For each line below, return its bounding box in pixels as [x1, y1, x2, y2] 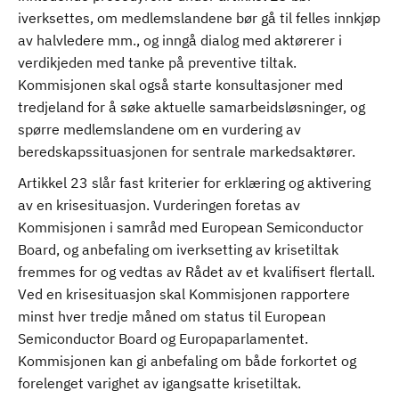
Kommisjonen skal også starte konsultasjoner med [18, 76, 343, 94]
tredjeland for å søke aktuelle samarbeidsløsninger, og [18, 98, 365, 116]
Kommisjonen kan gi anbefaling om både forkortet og [18, 352, 356, 370]
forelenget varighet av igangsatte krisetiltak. [18, 374, 301, 392]
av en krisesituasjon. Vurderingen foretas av [18, 196, 300, 214]
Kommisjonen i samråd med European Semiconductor [18, 218, 363, 236]
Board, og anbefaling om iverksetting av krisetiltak [18, 240, 338, 258]
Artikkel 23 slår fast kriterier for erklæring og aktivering [18, 174, 370, 191]
